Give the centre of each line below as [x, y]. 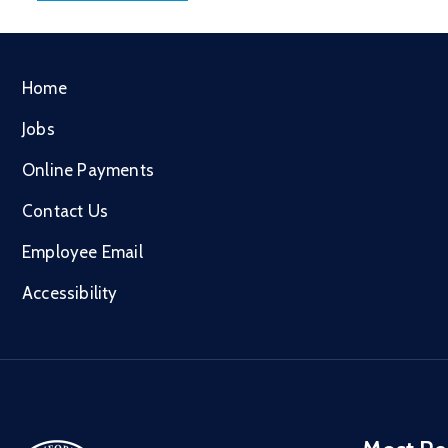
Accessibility [70, 293]
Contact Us [65, 211]
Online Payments [88, 170]
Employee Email [82, 252]
